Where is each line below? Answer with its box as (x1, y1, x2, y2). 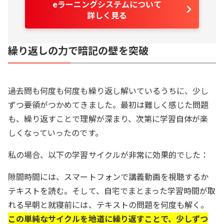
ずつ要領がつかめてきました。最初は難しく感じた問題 (8, 98, 209, 110)
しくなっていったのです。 (8, 126, 103, 138)
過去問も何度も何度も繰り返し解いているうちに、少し (8, 84, 209, 96)
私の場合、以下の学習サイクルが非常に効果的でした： (8, 148, 209, 160)
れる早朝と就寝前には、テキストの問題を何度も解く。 (8, 198, 209, 210)
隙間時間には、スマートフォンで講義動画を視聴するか (8, 170, 209, 182)
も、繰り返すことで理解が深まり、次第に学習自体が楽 (8, 112, 208, 124)
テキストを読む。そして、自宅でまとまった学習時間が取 (8, 184, 216, 196)
